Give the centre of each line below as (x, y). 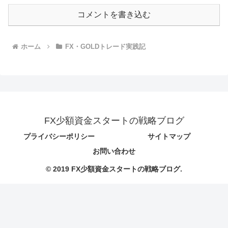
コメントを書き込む (114, 15)
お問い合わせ (114, 151)
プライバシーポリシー (59, 137)
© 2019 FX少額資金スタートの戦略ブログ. (114, 169)
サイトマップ (169, 137)
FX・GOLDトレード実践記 (105, 47)
